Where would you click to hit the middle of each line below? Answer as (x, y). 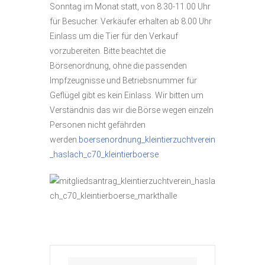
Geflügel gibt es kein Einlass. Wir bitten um (127, 95)
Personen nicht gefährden (98, 125)
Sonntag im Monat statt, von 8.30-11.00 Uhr (130, 7)
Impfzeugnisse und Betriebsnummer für (123, 80)
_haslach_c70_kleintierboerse (104, 154)
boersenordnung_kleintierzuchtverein (147, 140)
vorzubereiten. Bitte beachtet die (108, 51)
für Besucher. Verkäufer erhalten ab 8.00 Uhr (131, 21)
